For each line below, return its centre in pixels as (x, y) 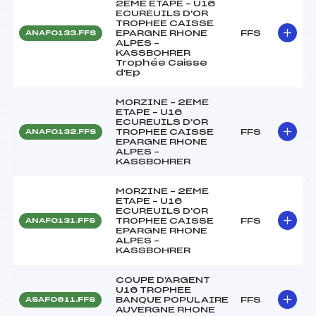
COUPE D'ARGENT (163, 280)
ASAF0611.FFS (60, 299)
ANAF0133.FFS (61, 33)
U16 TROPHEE (153, 290)
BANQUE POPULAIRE (172, 299)
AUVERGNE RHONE (165, 309)
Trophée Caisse (162, 62)
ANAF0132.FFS (61, 132)
